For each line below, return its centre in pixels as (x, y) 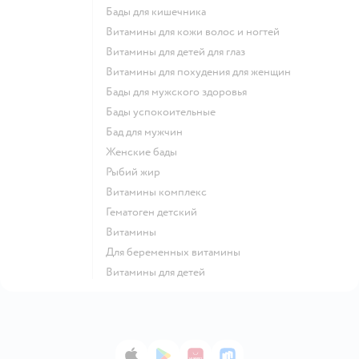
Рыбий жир (136, 171)
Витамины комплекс (160, 192)
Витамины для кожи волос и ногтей (196, 31)
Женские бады (146, 151)
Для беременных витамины (177, 252)
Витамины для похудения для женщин (202, 71)
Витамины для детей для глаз (179, 51)
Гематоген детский (153, 212)
